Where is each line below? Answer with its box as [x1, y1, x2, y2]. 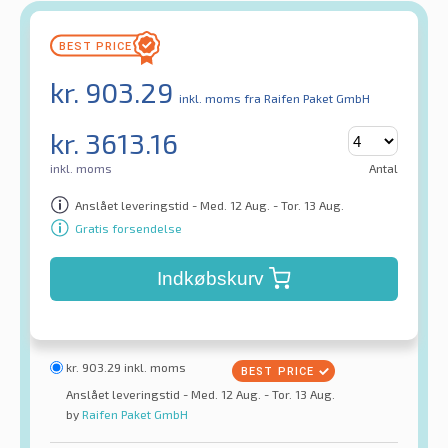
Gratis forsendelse [75, 220, 182, 235]
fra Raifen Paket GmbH [244, 91, 370, 106]
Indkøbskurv [156, 268, 264, 290]
